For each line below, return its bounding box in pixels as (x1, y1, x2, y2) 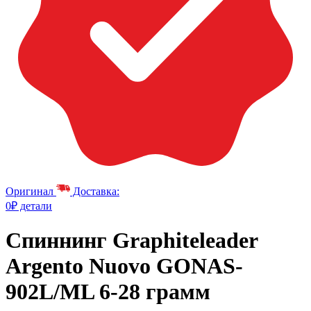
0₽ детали (6, 199, 52, 212)
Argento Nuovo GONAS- (6, 253, 243, 279)
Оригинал (6, 185, 53, 197)
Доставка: (70, 185, 119, 197)
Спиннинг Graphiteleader (6, 228, 258, 253)
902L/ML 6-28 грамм (6, 279, 210, 305)
